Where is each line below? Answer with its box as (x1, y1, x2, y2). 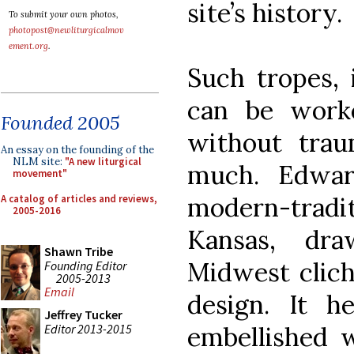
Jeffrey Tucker (44, 307, 122, 322)
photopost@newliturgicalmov (9, 24, 124, 36)
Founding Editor (44, 257, 126, 273)
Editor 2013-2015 (44, 320, 132, 337)
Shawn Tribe (44, 243, 113, 259)
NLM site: (13, 155, 65, 168)
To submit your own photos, (9, 9, 119, 20)
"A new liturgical (65, 155, 141, 168)
